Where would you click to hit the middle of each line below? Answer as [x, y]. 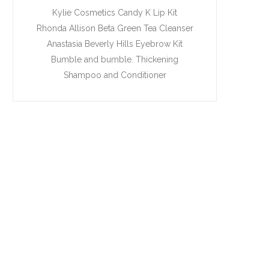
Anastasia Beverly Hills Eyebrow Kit [115, 44]
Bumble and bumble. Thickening [115, 59]
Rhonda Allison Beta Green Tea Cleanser [115, 28]
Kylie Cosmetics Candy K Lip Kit [115, 12]
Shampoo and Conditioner [115, 75]
